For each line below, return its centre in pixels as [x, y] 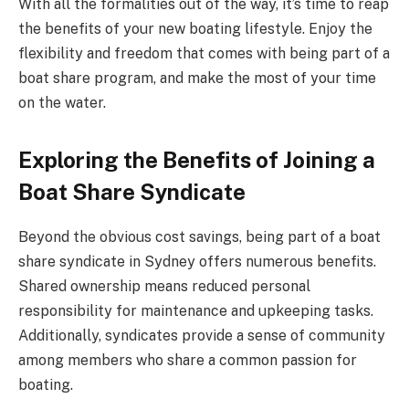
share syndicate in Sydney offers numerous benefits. [197, 261]
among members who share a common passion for [188, 360]
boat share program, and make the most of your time [197, 78]
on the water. [62, 102]
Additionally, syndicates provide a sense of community [202, 335]
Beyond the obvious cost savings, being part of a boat [199, 236]
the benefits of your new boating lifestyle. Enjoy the [195, 28]
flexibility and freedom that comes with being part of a [204, 53]
